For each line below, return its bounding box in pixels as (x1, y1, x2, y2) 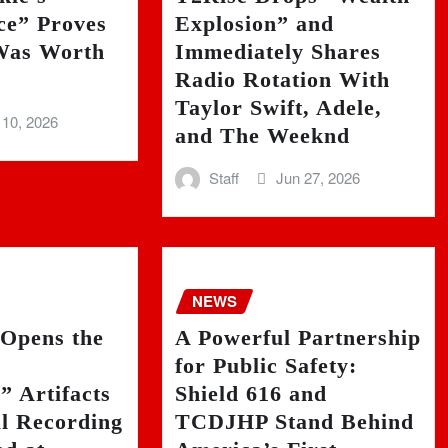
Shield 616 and (174, 380, 327, 406)
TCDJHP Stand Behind (174, 408, 414, 434)
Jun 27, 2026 (275, 166, 360, 188)
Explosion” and (174, 10, 334, 36)
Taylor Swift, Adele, (174, 94, 382, 120)
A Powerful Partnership (174, 324, 421, 350)
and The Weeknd (174, 122, 350, 148)
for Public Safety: (174, 352, 357, 378)
